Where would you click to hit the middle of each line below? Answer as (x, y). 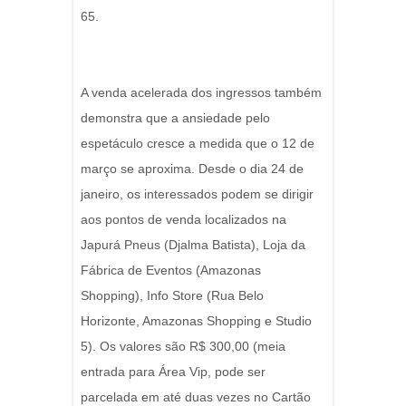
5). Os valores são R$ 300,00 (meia (183, 346)
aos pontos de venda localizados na (184, 219)
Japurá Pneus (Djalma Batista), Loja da (193, 245)
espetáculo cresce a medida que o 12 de (198, 143)
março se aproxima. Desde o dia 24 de (192, 169)
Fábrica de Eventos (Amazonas (171, 270)
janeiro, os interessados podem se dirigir (197, 194)
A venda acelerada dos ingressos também (201, 92)
